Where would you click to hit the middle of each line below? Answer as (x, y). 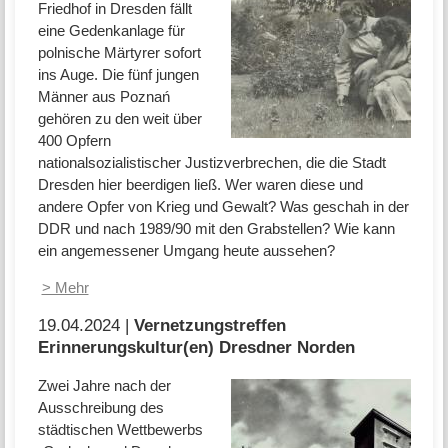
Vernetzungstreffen (209, 325)
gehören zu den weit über (119, 119)
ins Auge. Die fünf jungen (118, 75)
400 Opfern (74, 141)
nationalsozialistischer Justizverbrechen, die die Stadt (211, 163)
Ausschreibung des (100, 407)
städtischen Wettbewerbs (120, 429)
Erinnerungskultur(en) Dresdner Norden (196, 347)
